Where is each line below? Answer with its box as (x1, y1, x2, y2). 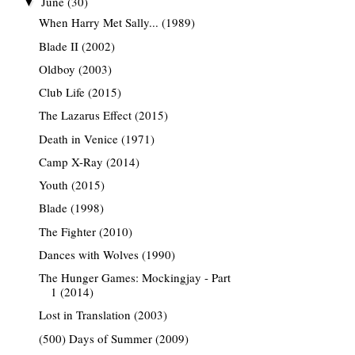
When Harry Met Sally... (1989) (38, 14, 195, 31)
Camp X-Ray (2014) (38, 153, 139, 170)
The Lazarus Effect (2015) (38, 107, 168, 124)
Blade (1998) (38, 200, 104, 216)
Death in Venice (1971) (38, 130, 155, 147)
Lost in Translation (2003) (38, 307, 167, 323)
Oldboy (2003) (38, 60, 112, 77)
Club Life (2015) (38, 84, 121, 100)
